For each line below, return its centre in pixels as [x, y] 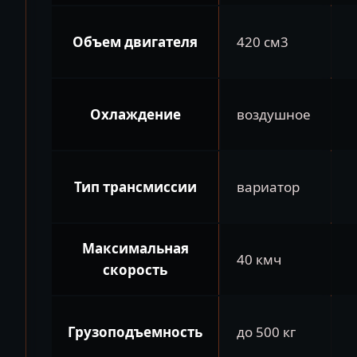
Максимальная [135, 248]
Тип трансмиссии [135, 186]
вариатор [268, 186]
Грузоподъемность [135, 331]
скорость [135, 269]
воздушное [274, 114]
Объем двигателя [135, 41]
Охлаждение [135, 114]
